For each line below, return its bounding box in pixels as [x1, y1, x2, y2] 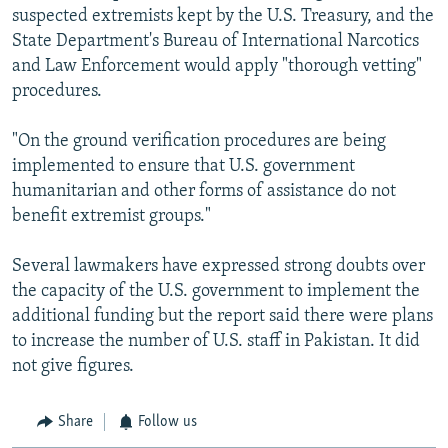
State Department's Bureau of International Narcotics [12, 32, 419, 52]
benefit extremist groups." [12, 207, 211, 227]
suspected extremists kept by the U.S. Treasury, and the [12, 7, 434, 27]
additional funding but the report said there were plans [12, 307, 433, 327]
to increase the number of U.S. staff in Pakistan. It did [12, 332, 420, 352]
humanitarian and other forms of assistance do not [12, 182, 396, 202]
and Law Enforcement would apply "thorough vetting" [12, 57, 422, 77]
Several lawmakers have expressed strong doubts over [12, 257, 425, 277]
